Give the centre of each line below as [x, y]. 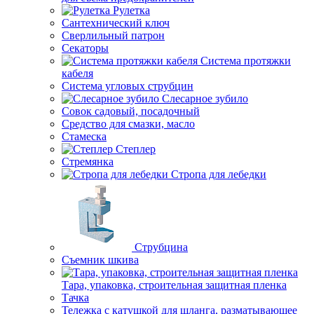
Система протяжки [246, 61]
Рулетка [131, 10]
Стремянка [88, 162]
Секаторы [85, 48]
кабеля [77, 73]
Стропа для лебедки [219, 174]
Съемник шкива [100, 260]
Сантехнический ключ [116, 23]
